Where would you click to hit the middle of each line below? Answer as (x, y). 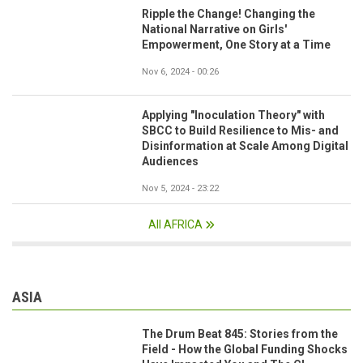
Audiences (170, 161)
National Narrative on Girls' (214, 30)
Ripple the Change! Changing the (228, 14)
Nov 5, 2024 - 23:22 (180, 188)
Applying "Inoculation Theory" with (233, 115)
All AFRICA (175, 224)
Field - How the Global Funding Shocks (245, 349)
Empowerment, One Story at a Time (236, 45)
